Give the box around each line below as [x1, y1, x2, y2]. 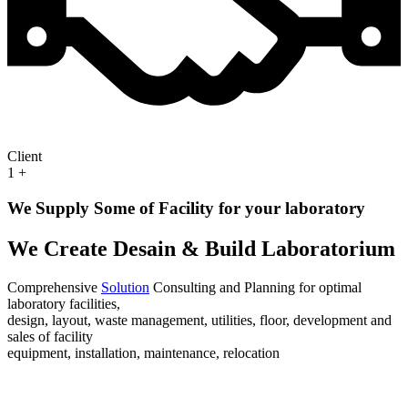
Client [7, 148, 42, 165]
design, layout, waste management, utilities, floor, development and [7, 311, 392, 328]
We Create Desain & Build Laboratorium [7, 236, 395, 260]
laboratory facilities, [7, 295, 120, 311]
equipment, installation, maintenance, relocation [7, 344, 280, 361]
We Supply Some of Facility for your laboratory [7, 199, 365, 219]
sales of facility [7, 328, 93, 344]
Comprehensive [7, 279, 101, 295]
